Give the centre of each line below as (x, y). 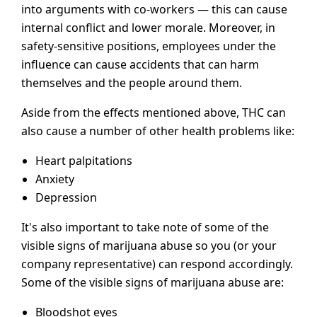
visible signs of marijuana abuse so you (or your (149, 245)
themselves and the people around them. (132, 82)
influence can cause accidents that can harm (140, 64)
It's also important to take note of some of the (145, 227)
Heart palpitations (84, 160)
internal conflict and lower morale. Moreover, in (148, 27)
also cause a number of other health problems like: (158, 131)
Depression (66, 197)
